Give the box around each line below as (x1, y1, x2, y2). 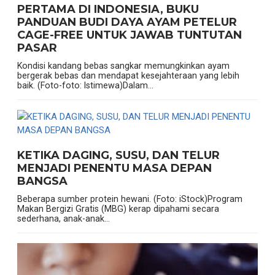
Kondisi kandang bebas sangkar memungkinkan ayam (17, 61, 230, 71)
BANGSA (17, 174, 68, 188)
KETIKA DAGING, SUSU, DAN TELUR (17, 149, 220, 163)
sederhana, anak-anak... (17, 214, 110, 224)
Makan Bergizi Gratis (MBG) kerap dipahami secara (17, 204, 219, 214)
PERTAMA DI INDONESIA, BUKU (17, 2, 199, 17)
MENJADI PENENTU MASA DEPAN (17, 161, 212, 176)
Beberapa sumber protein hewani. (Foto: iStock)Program (17, 194, 242, 204)
